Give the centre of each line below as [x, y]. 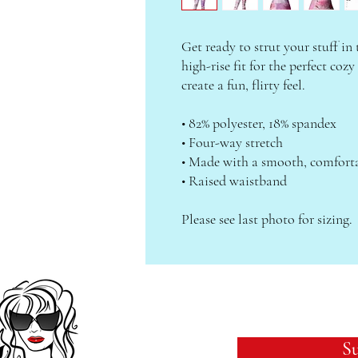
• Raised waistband [234, 181]
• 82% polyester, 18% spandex [259, 123]
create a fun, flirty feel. [243, 85]
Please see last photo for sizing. [267, 219]
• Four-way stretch [232, 143]
